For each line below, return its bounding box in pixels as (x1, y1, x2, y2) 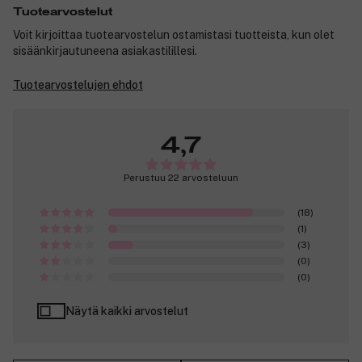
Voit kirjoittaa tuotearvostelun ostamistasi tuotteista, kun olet (13, 27, 335, 41)
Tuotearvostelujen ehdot (13, 78, 143, 91)
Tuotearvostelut (13, 6, 112, 18)
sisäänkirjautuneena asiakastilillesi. (13, 44, 197, 57)
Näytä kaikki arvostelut (65, 304, 188, 318)
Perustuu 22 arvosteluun (124, 171, 238, 183)
